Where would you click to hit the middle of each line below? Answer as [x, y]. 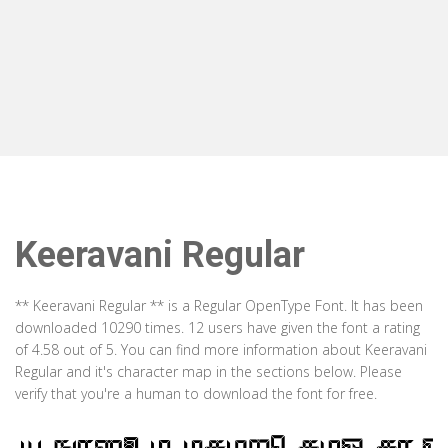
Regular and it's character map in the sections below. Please [208, 371]
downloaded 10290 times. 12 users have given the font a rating [217, 327]
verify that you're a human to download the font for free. [196, 393]
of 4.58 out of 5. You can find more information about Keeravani [221, 349]
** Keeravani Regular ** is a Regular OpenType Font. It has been [219, 305]
